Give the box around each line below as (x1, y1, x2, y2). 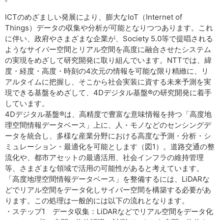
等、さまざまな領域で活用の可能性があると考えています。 (5, 164, 204, 173)
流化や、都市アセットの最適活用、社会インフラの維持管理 (5, 153, 204, 162)
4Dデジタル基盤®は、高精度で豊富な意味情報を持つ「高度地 (5, 110, 212, 119)
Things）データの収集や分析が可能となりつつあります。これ (5, 23, 213, 32)
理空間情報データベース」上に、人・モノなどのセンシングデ (5, 120, 211, 130)
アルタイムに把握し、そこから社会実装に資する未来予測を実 (5, 77, 211, 86)
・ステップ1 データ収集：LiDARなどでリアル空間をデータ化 (5, 207, 213, 216)
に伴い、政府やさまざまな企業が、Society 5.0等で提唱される (5, 34, 213, 43)
